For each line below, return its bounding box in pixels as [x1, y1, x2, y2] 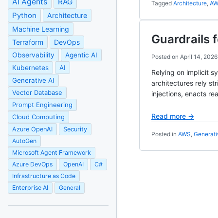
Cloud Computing [12, 113, 65, 121]
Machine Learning [12, 25, 69, 33]
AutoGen [12, 137, 36, 145]
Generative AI [12, 76, 54, 84]
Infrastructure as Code [12, 172, 75, 180]
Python [12, 11, 36, 20]
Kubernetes [12, 64, 49, 72]
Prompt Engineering [12, 101, 73, 109]
